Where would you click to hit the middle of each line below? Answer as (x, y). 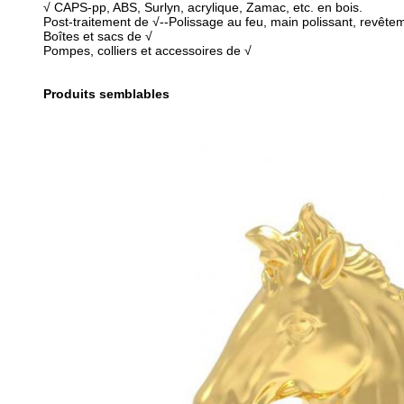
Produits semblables (106, 94)
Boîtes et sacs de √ (98, 36)
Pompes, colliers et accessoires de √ (147, 50)
